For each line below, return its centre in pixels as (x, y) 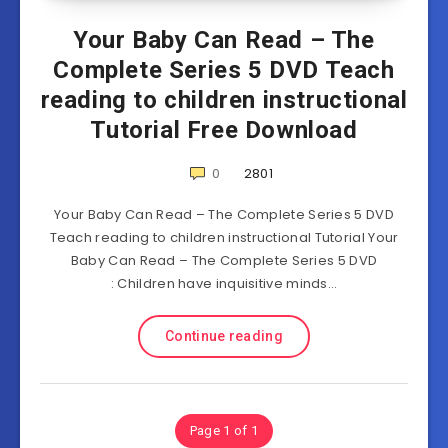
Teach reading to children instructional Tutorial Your (224, 237)
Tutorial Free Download (224, 130)
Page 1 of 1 (224, 430)
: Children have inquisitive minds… (224, 283)
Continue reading (224, 336)
